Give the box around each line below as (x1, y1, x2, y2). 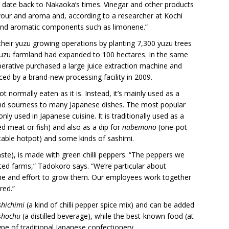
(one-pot (156, 122, 187, 132)
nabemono (122, 122, 156, 132)
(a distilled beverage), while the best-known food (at (22, 211, 194, 221)
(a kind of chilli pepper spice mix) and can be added (25, 200, 194, 210)
